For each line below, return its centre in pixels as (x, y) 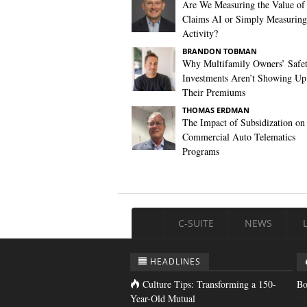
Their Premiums (214, 92)
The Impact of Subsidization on (244, 122)
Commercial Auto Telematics (239, 137)
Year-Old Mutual (163, 298)
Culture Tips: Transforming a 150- (209, 284)
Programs (201, 151)
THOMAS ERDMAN (216, 110)
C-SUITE (196, 223)
